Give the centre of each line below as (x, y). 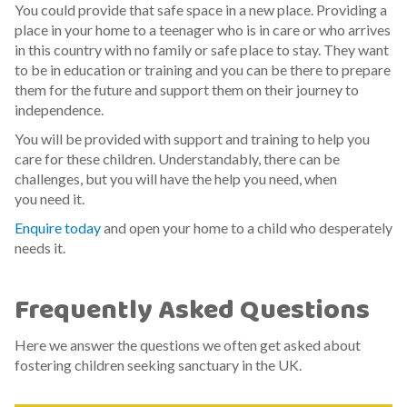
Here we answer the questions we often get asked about (188, 344)
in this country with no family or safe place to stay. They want (202, 49)
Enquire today (58, 227)
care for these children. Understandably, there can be (177, 158)
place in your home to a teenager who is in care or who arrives (203, 29)
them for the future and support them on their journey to (187, 89)
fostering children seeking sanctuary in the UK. (158, 364)
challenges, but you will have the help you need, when (176, 178)
